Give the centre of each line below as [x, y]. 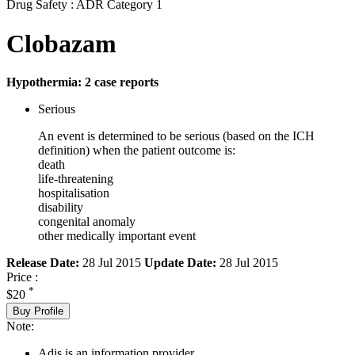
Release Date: [43, 263]
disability [61, 208]
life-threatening [76, 179]
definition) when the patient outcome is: [137, 151]
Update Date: [180, 263]
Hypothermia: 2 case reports [82, 82]
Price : [22, 277]
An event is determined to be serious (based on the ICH [176, 136]
